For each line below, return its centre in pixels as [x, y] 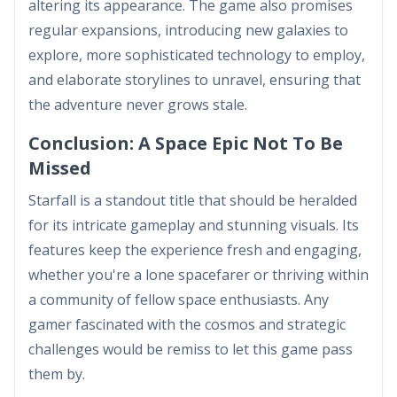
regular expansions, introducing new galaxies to [188, 30]
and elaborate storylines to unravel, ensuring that [195, 80]
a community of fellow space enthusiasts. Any [179, 300]
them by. [57, 374]
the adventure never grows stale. [138, 105]
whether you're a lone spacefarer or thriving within [198, 275]
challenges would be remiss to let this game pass [191, 349]
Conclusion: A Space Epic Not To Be [186, 143]
